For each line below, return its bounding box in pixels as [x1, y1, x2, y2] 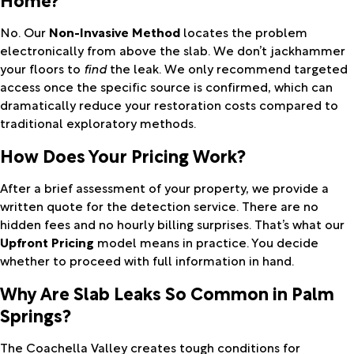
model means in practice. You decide [94, 232, 318, 251]
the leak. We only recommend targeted [107, 58, 348, 77]
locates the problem [180, 21, 307, 41]
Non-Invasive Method [49, 21, 180, 41]
